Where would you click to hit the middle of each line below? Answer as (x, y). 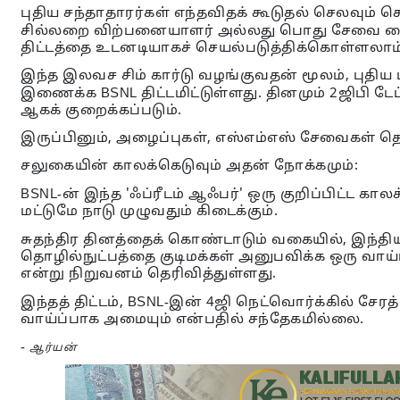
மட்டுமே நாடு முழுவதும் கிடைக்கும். (151, 212)
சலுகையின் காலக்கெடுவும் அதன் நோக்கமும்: (192, 167)
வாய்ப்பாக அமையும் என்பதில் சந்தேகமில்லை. (194, 320)
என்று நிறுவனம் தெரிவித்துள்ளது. (149, 275)
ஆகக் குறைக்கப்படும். (103, 111)
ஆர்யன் (53, 348)
